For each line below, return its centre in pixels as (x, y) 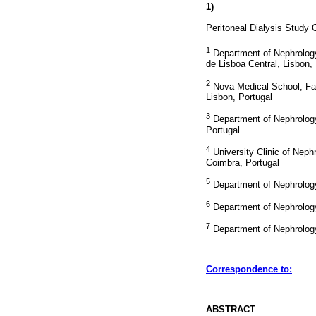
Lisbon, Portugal (239, 97)
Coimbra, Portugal (243, 163)
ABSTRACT (231, 309)
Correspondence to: (249, 269)
